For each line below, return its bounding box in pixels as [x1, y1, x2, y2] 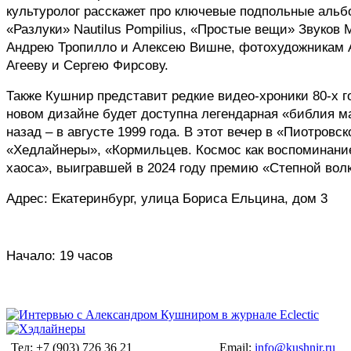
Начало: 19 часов [6, 247, 113, 263]
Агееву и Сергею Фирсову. [6, 56, 168, 73]
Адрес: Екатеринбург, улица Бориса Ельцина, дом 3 [6, 190, 327, 206]
